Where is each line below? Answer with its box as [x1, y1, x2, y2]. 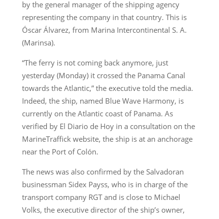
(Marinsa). [22, 37, 55, 47]
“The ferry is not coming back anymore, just [22, 57, 168, 67]
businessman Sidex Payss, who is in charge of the [22, 179, 188, 189]
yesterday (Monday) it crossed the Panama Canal [22, 70, 185, 80]
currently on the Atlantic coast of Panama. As [22, 108, 173, 118]
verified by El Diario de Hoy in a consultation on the [22, 121, 195, 131]
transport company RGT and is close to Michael [22, 192, 180, 202]
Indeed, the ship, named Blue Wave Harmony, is [22, 95, 184, 106]
